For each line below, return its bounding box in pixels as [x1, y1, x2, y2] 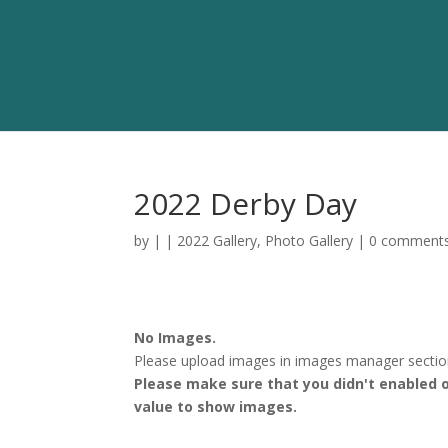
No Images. [134, 328, 217, 347]
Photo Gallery [265, 231, 354, 250]
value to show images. [134, 397, 298, 416]
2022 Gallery [177, 231, 258, 250]
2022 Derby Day [134, 183, 358, 224]
